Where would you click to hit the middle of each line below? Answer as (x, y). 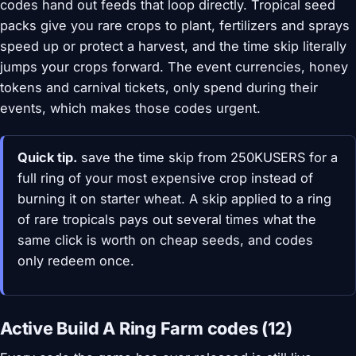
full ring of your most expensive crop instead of (165, 178)
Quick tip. (47, 157)
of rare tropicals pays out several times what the (166, 219)
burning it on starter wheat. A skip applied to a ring (174, 199)
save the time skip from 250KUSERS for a (207, 157)
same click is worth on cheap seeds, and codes (165, 240)
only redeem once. (75, 261)
